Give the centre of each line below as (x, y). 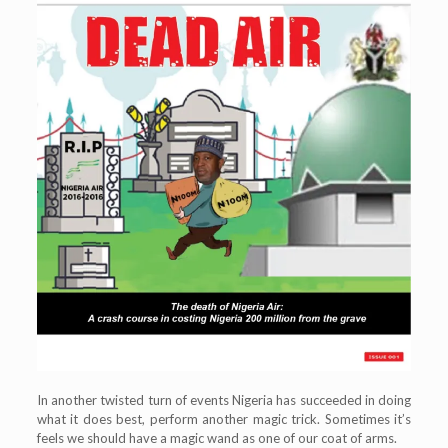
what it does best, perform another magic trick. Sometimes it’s (224, 418)
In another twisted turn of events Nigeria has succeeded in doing (224, 399)
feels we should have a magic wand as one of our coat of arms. (216, 437)
